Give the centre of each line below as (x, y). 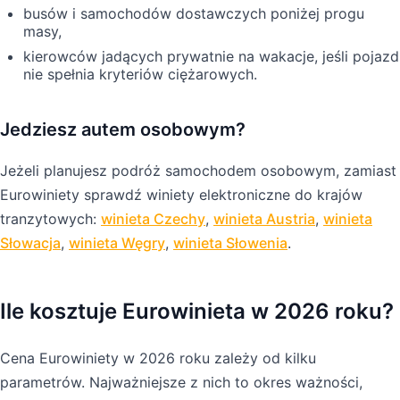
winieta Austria (264, 218)
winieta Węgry (117, 242)
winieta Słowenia (230, 242)
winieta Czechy (153, 218)
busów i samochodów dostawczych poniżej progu (194, 13)
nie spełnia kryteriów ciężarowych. (140, 74)
